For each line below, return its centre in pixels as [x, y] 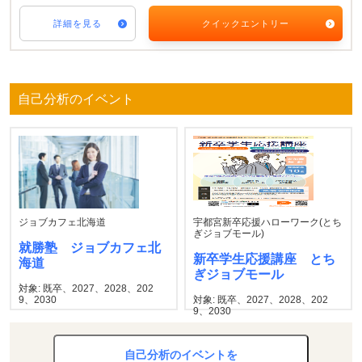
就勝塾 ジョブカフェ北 [90, 248]
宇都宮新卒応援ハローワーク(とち [268, 222]
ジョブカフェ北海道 [62, 222]
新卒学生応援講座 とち [265, 259]
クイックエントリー [246, 23]
